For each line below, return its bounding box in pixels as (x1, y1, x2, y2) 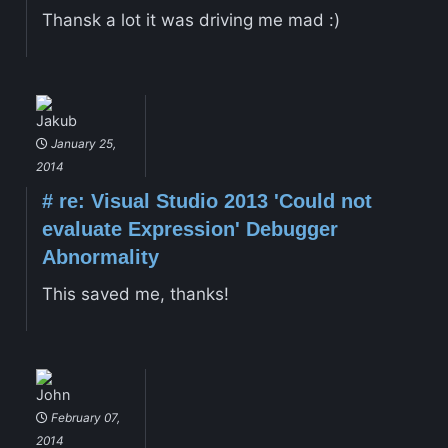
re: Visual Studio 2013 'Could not (52, 189, 372, 212)
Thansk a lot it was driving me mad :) (41, 9, 340, 30)
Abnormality (41, 245, 159, 268)
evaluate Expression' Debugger (41, 217, 338, 240)
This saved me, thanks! (41, 283, 229, 304)
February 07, (47, 409, 120, 425)
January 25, (47, 135, 116, 151)
